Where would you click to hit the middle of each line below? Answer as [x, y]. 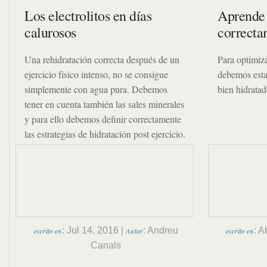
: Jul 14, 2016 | [94, 230]
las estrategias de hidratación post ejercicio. [105, 134]
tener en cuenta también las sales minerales [104, 104]
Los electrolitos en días [88, 15]
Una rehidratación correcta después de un [102, 59]
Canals [106, 245]
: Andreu [160, 230]
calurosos [50, 32]
